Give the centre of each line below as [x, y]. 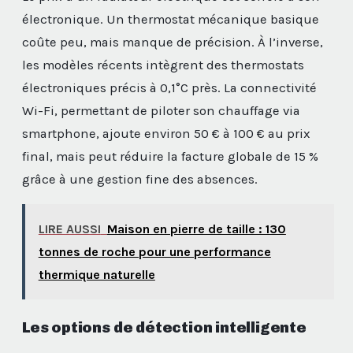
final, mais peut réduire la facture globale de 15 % [170, 157]
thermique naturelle [97, 274]
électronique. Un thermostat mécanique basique [171, 20]
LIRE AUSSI [69, 229]
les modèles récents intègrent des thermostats [163, 65]
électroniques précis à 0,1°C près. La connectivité [169, 88]
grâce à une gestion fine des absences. [140, 180]
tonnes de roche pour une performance [154, 251]
